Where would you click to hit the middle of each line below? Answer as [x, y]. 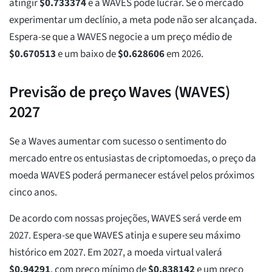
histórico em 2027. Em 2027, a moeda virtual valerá [116, 253]
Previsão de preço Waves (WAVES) [120, 92]
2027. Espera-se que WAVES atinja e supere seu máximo [125, 236]
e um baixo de [87, 54]
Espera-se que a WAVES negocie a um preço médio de [121, 37]
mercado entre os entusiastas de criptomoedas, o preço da [133, 159]
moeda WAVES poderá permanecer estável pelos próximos [132, 176]
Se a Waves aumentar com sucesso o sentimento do [118, 142]
